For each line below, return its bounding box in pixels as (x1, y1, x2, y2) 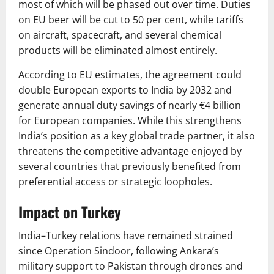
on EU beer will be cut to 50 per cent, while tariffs (18, 13, 243, 27)
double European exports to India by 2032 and (18, 83, 232, 97)
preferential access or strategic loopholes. (18, 175, 212, 189)
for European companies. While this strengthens (18, 114, 242, 128)
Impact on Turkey (18, 201, 121, 223)
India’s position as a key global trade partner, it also (18, 129, 255, 143)
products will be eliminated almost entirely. (18, 43, 217, 57)
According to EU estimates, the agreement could (18, 68, 242, 82)
